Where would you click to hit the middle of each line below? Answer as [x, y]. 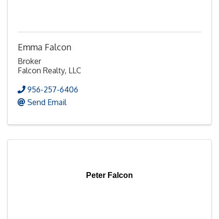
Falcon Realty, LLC [49, 70]
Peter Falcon [109, 175]
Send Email [47, 102]
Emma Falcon [44, 47]
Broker [29, 61]
